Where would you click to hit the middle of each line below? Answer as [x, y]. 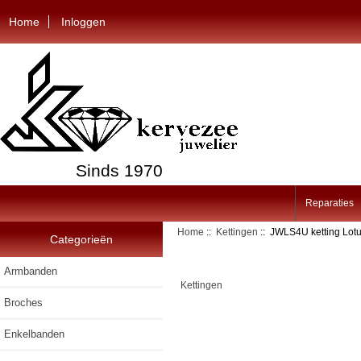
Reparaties [329, 203]
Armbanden [31, 271]
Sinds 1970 [119, 170]
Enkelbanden [34, 334]
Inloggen [84, 21]
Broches [23, 302]
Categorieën [81, 239]
